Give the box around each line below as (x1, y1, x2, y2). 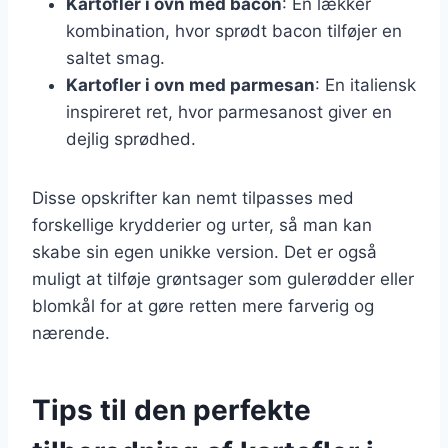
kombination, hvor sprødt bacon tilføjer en (66, 20, 402, 41)
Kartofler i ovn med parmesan (66, 74, 315, 95)
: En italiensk (315, 74, 416, 95)
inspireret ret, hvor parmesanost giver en (66, 101, 392, 122)
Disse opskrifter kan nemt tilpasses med (32, 187, 354, 208)
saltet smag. (66, 47, 165, 68)
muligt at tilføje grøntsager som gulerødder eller (32, 268, 414, 289)
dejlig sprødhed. (66, 128, 196, 149)
